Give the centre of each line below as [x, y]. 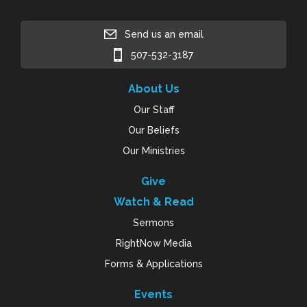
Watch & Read [153, 202]
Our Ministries [153, 151]
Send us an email [164, 35]
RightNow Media [153, 244]
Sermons [153, 223]
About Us [153, 89]
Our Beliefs [153, 131]
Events [153, 295]
